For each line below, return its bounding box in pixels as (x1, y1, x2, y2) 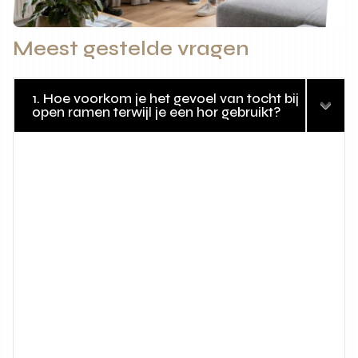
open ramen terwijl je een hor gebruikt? (32, 103, 282, 121)
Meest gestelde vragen (13, 36, 250, 61)
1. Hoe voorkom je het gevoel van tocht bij (32, 89, 300, 107)
